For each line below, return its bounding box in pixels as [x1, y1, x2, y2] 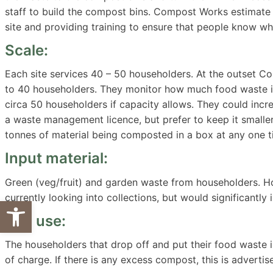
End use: [5, 211, 66, 230]
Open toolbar [5, 194, 71, 218]
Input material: [5, 149, 108, 168]
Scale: [5, 41, 48, 60]
